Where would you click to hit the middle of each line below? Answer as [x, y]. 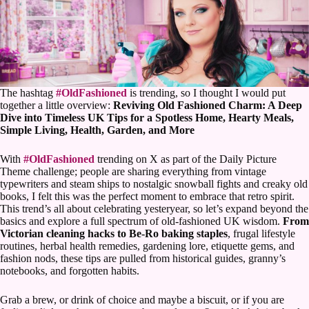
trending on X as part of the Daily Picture [186, 159]
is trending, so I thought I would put [206, 93]
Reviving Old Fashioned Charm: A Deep [208, 105]
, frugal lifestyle [261, 233]
